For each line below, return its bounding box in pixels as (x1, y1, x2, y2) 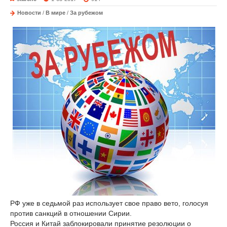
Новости (17, 10, 41, 16)
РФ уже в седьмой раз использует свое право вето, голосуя (10, 199, 208, 207)
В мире (46, 10, 65, 16)
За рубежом (70, 10, 103, 16)
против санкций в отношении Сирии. (10, 209, 132, 217)
